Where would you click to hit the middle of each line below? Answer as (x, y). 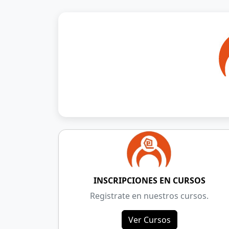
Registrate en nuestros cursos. (149, 196)
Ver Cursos (149, 220)
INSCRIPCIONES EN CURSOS (149, 181)
